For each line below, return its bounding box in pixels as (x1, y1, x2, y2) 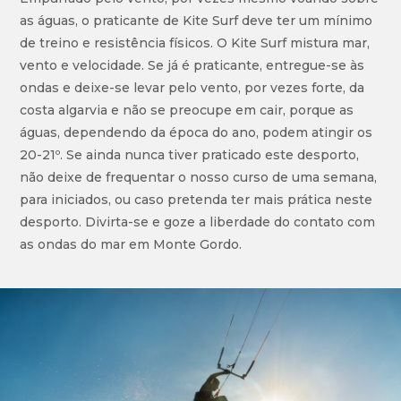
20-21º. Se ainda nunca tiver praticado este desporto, (20, 147, 360, 164)
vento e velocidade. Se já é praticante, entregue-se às (20, 57, 365, 74)
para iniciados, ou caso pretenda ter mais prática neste (20, 192, 373, 209)
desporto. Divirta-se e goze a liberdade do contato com (20, 214, 376, 231)
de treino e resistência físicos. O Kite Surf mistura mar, (20, 35, 371, 52)
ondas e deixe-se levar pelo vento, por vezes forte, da (20, 80, 365, 97)
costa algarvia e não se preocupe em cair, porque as (20, 102, 354, 119)
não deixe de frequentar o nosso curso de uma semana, (20, 169, 378, 186)
